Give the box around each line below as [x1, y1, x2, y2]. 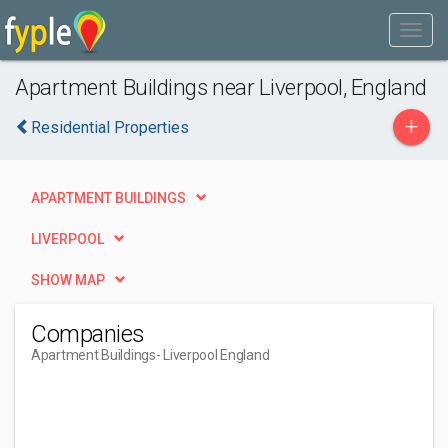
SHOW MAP [31, 272, 105, 288]
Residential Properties [31, 118, 189, 137]
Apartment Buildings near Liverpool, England [15, 74, 427, 100]
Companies [31, 320, 145, 348]
